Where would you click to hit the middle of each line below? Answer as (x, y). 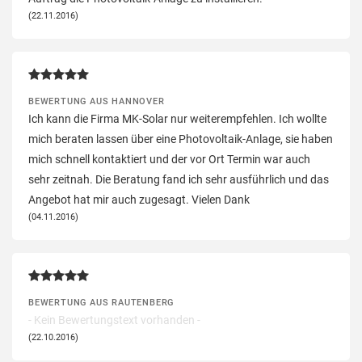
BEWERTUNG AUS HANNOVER (97, 101)
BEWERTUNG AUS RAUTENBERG (101, 302)
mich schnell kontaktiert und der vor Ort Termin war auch (169, 159)
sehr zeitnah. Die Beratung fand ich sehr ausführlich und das (179, 179)
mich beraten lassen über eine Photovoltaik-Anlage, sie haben (181, 139)
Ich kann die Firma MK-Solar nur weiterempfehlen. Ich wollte (177, 118)
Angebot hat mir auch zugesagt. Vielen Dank (139, 199)
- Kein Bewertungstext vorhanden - (114, 320)
